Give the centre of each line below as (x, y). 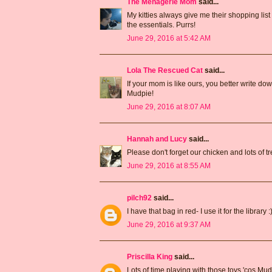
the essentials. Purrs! (161, 25)
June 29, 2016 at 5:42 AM (169, 38)
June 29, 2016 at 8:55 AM (169, 165)
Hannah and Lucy (157, 139)
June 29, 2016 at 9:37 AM (169, 224)
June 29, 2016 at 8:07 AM (169, 107)
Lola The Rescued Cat (165, 70)
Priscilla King (150, 257)
